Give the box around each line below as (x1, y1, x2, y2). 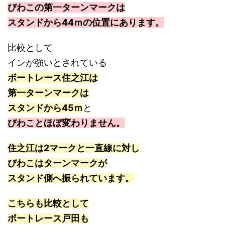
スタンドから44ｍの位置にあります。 (8, 17, 164, 28)
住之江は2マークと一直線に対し (8, 142, 140, 153)
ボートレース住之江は (8, 72, 98, 83)
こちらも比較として (8, 197, 89, 208)
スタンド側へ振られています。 (8, 172, 134, 183)
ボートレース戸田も (8, 212, 89, 223)
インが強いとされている (8, 57, 107, 68)
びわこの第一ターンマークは (8, 2, 125, 13)
